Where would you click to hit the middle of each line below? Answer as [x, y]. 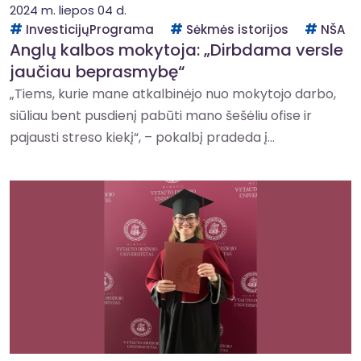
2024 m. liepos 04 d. [68, 10]
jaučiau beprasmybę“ [97, 72]
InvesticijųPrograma [90, 29]
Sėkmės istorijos [237, 29]
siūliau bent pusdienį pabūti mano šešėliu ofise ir [161, 116]
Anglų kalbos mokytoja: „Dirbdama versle [176, 50]
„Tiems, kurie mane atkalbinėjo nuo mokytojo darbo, [173, 94]
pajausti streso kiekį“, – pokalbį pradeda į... [142, 137]
